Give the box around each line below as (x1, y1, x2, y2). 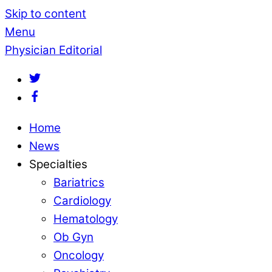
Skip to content (5, 7, 86, 21)
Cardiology (53, 193, 111, 208)
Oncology (53, 248, 104, 262)
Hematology (53, 211, 118, 226)
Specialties (29, 157, 87, 171)
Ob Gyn (53, 229, 93, 244)
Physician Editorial (5, 43, 102, 57)
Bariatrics (53, 175, 104, 189)
